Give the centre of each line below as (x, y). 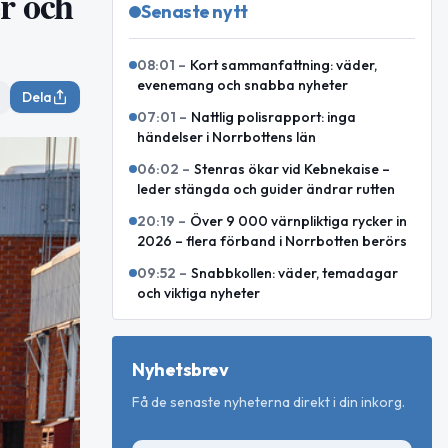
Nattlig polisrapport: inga (273, 117)
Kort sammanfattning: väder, (283, 65)
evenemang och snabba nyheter (242, 85)
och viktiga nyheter (198, 293)
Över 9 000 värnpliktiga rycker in (298, 221)
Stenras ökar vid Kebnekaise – (292, 169)
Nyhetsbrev (180, 369)
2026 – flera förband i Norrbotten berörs (272, 241)
